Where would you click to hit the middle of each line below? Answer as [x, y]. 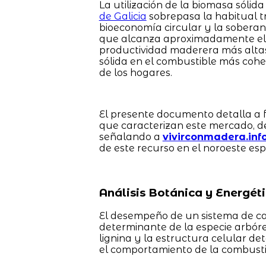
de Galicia [123, 16]
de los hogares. [135, 72]
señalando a [131, 137]
